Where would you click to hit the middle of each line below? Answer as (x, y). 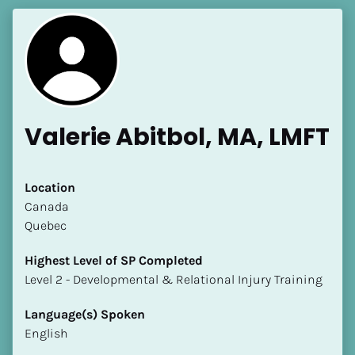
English (46, 333)
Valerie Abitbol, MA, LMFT (177, 137)
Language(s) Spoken (85, 314)
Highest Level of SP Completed (114, 260)
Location (50, 187)
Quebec (46, 225)
